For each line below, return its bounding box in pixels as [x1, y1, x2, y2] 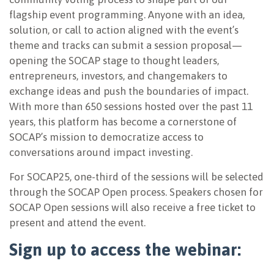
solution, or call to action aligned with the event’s [9, 24, 239, 37]
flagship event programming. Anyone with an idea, [9, 9, 245, 21]
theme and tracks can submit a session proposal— [9, 39, 242, 52]
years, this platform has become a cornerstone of [9, 116, 237, 128]
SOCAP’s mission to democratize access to [9, 131, 204, 144]
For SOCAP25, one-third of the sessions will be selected [9, 171, 264, 183]
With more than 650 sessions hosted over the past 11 [9, 100, 253, 113]
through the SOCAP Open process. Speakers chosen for [9, 186, 263, 199]
